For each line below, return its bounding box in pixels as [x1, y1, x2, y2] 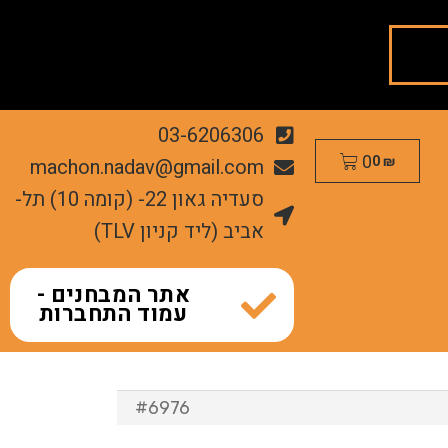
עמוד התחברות [38, 298, 188, 330]
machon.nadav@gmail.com [29, 153, 264, 182]
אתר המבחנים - [36, 279, 190, 311]
